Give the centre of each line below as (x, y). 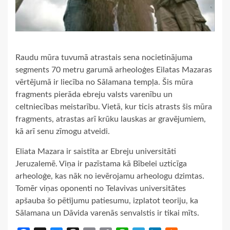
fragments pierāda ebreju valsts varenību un (94, 94)
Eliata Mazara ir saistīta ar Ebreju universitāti (96, 151)
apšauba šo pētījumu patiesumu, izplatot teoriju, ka (107, 200)
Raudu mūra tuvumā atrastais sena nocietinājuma (104, 57)
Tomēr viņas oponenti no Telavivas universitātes (101, 188)
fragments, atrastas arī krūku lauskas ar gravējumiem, (111, 119)
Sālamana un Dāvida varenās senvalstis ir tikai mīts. (107, 213)
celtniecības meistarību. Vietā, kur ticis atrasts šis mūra (114, 107)
